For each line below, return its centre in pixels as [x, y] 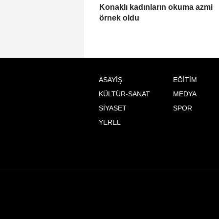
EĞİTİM [185, 80]
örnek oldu [119, 18]
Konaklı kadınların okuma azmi [156, 7]
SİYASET [113, 109]
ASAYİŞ [110, 80]
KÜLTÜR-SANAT [124, 94]
